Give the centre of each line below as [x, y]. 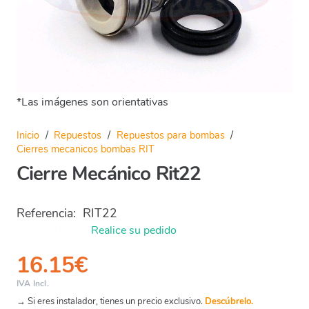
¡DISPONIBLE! [52, 230]
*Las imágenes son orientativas [92, 102]
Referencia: [48, 213]
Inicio [28, 135]
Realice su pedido [132, 230]
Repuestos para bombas [170, 135]
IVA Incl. [33, 283]
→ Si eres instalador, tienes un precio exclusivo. [111, 301]
